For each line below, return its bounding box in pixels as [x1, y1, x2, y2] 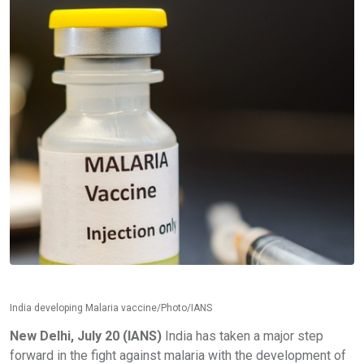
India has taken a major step [162, 328, 323, 344]
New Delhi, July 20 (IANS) [10, 328, 162, 344]
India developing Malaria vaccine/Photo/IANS [10, 302, 212, 314]
